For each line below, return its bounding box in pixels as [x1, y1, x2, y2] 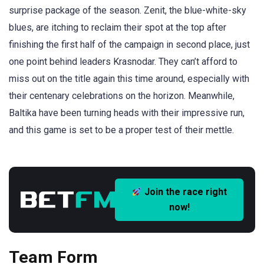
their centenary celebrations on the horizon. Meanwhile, [9, 90, 235, 101]
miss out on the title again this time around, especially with [9, 73, 249, 84]
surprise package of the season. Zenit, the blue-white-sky [9, 5, 246, 16]
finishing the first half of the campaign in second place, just [9, 39, 250, 50]
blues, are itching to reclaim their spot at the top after [9, 22, 226, 33]
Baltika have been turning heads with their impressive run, [9, 107, 245, 118]
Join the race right [142, 186, 227, 198]
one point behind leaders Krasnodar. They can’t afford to [9, 56, 237, 67]
